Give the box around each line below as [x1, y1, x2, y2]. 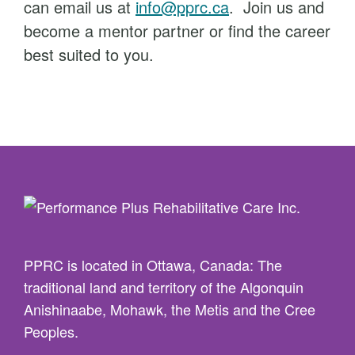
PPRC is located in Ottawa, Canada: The [24, 254, 282, 276]
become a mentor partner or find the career [24, 19, 330, 42]
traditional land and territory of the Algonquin [24, 277, 303, 298]
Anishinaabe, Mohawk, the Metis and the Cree [24, 299, 315, 320]
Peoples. [24, 321, 78, 342]
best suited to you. [24, 43, 154, 66]
